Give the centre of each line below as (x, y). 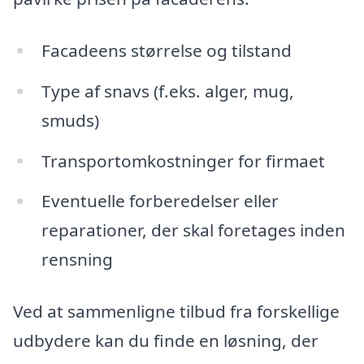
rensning (77, 260)
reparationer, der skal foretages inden (193, 230)
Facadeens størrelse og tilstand (166, 50)
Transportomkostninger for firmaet (183, 160)
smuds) (70, 120)
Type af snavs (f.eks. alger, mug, (167, 91)
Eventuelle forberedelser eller (160, 201)
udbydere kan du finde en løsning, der (166, 341)
